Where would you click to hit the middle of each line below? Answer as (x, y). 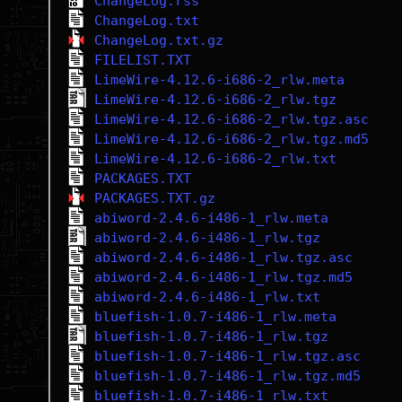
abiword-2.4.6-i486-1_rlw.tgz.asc (223, 258)
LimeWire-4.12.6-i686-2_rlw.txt (215, 159)
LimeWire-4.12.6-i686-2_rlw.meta (219, 80)
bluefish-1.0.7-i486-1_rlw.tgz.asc (227, 356)
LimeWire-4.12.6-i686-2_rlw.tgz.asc (231, 119)
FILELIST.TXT (142, 60)
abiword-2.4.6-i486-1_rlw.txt (207, 297)
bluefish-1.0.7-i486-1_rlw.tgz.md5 (227, 376)
